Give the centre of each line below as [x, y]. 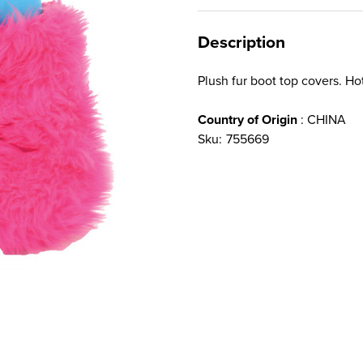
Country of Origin [248, 120]
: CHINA [322, 120]
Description [241, 43]
